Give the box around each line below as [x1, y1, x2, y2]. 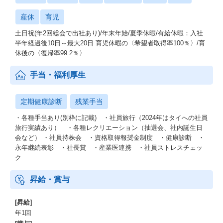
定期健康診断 [20, 98, 62, 106]
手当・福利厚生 [30, 71, 86, 79]
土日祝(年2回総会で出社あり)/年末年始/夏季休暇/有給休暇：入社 [15, 29, 203, 37]
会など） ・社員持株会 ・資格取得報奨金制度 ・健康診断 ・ [15, 134, 205, 141]
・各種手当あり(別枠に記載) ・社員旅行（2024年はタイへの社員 [15, 114, 208, 121]
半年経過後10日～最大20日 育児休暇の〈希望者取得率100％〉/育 [15, 39, 205, 47]
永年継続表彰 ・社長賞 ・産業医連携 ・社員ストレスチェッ [15, 144, 203, 151]
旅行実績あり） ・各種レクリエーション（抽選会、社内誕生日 [15, 124, 203, 131]
